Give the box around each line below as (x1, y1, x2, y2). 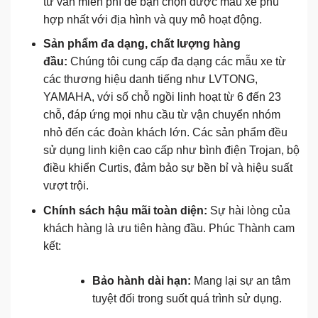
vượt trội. (43, 180, 89, 192)
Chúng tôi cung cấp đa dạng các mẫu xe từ (67, 55, 286, 68)
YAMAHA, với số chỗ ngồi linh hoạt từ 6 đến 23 (43, 91, 281, 104)
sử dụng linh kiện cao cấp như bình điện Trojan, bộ (43, 144, 300, 157)
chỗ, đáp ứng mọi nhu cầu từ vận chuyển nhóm (43, 109, 280, 121)
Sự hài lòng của (207, 204, 290, 216)
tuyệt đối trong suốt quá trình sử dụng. (92, 292, 282, 305)
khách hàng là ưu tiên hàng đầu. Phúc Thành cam (43, 221, 295, 234)
